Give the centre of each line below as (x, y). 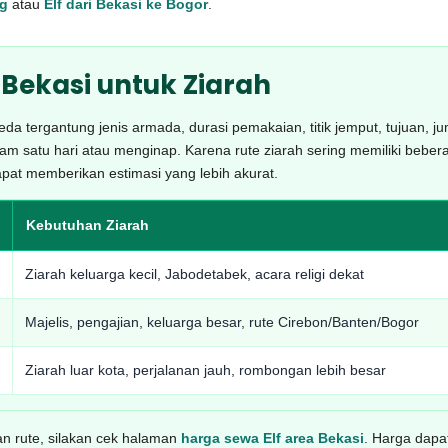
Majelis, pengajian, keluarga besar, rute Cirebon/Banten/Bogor (222, 322)
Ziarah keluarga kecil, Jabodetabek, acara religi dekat (194, 274)
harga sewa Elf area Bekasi (272, 438)
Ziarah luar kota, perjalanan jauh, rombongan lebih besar (205, 370)
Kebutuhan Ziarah (87, 225)
